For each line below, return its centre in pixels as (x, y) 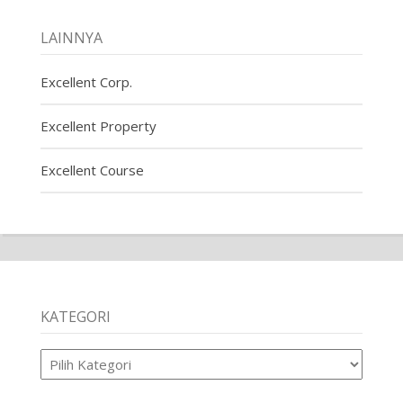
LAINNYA (71, 37)
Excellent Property (98, 125)
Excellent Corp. (86, 81)
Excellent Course (92, 170)
